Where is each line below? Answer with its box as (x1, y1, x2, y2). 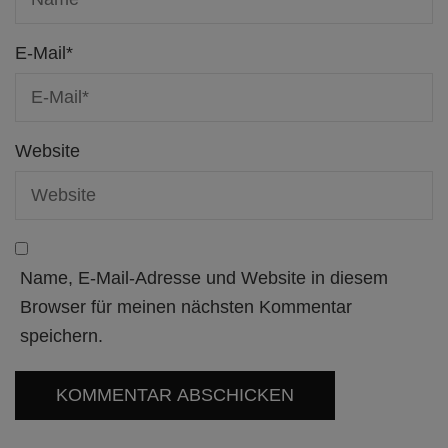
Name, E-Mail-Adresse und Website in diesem (20, 267, 388, 288)
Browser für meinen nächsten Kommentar (20, 296, 352, 317)
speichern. (20, 325, 103, 346)
